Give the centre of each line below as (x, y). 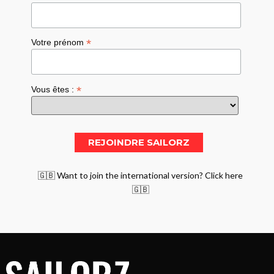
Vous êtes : (54, 89)
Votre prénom (59, 43)
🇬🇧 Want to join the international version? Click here (141, 175)
